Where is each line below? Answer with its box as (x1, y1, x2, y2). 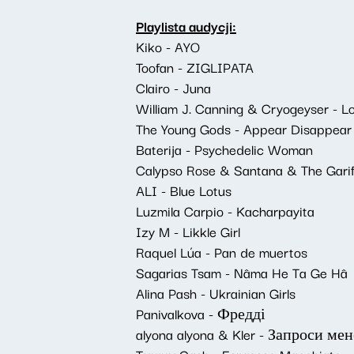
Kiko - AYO (136, 36, 200, 57)
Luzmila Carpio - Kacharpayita (136, 200, 314, 221)
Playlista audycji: (136, 15, 236, 36)
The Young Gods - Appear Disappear (136, 118, 352, 139)
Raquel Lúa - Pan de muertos (136, 241, 307, 262)
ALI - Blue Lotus (136, 179, 232, 201)
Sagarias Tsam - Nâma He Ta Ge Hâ (136, 262, 348, 283)
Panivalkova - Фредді (136, 303, 265, 324)
